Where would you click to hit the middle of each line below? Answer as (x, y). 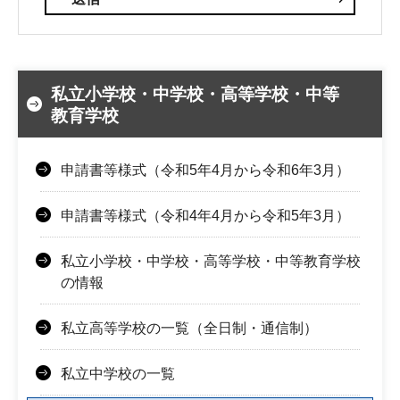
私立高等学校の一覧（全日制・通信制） (189, 328)
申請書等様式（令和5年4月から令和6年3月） (205, 170)
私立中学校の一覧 (118, 373)
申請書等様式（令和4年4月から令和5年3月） (205, 215)
